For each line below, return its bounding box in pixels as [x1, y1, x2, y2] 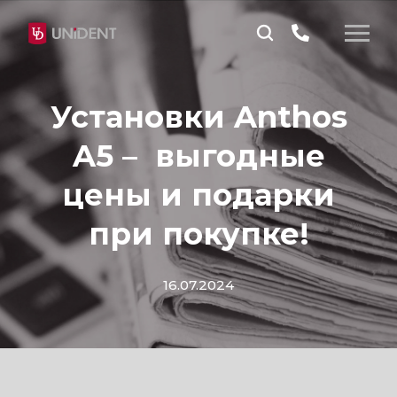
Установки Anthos [50, 98, 347, 136]
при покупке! [88, 215, 309, 253]
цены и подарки [62, 176, 335, 214]
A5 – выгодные [72, 137, 325, 175]
